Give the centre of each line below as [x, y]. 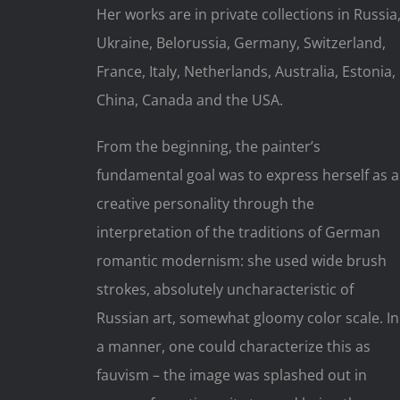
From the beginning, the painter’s [208, 147]
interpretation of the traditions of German [238, 233]
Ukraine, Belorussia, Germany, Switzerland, [241, 43]
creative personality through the [205, 204]
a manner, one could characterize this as [233, 347]
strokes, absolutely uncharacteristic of [225, 290]
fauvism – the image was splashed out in [231, 375]
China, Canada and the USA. [189, 100]
